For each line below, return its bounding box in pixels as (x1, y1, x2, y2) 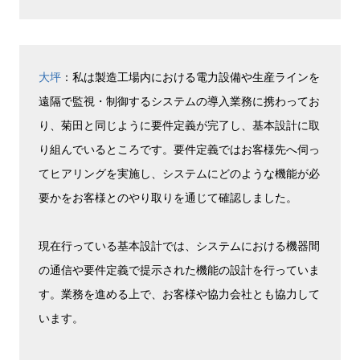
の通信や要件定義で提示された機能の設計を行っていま (39, 261, 320, 277)
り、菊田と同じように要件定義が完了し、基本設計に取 (39, 117, 320, 133)
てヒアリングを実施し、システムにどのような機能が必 (39, 165, 320, 181)
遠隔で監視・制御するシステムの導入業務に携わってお (39, 92, 320, 108)
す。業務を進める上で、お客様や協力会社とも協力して (39, 285, 320, 301)
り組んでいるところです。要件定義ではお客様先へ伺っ (39, 141, 320, 157)
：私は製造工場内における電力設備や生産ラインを (61, 68, 320, 84)
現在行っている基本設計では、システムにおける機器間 (39, 237, 320, 253)
